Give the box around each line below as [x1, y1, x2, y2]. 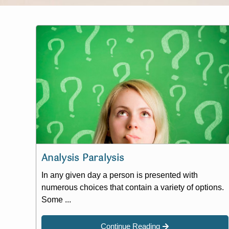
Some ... [41, 195, 71, 204]
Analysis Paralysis [41, 151, 124, 167]
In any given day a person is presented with [41, 171, 198, 180]
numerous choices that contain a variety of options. [41, 183, 224, 192]
